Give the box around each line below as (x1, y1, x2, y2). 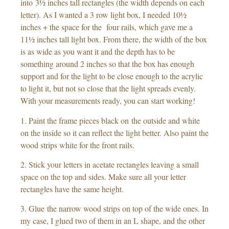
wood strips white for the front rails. (20, 139, 134, 150)
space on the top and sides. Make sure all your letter (20, 171, 186, 182)
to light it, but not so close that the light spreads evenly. (20, 83, 196, 94)
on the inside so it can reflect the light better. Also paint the (20, 127, 209, 138)
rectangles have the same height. (20, 183, 124, 194)
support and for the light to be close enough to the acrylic (20, 71, 203, 82)
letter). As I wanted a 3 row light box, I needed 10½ (20, 9, 187, 20)
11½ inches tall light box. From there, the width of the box (20, 34, 207, 45)
